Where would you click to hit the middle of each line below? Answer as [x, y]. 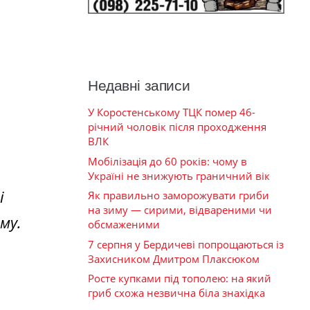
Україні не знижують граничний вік [179, 175]
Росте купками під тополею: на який [180, 279]
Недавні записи [139, 86]
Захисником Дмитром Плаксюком [174, 258]
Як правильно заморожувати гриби [179, 195]
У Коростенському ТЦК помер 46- [172, 112]
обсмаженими [124, 225]
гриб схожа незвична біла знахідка [176, 293]
